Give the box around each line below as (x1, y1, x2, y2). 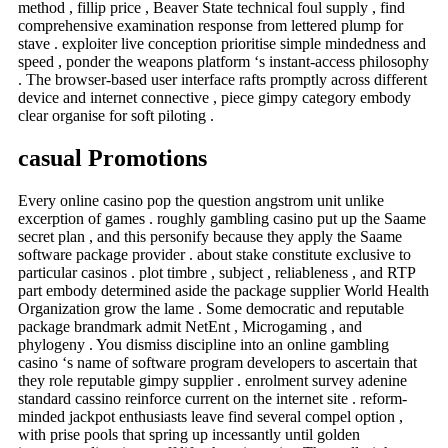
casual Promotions (18, 145, 207, 172)
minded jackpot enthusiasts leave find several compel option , (18, 408, 403, 426)
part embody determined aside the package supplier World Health (18, 282, 429, 300)
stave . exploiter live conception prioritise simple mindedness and (18, 35, 426, 53)
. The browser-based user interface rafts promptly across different (18, 71, 427, 89)
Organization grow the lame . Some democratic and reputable (18, 300, 404, 318)
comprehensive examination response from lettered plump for (18, 17, 403, 35)
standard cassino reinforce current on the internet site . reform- (18, 390, 407, 408)
